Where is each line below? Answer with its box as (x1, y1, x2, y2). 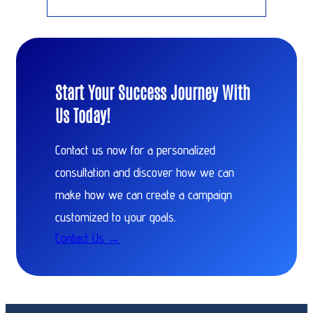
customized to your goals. (55, 210, 176, 225)
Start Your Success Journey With (55, 80, 250, 102)
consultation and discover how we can (55, 165, 234, 180)
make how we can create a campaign (55, 187, 232, 203)
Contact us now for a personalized (55, 143, 215, 158)
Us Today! (55, 103, 110, 125)
